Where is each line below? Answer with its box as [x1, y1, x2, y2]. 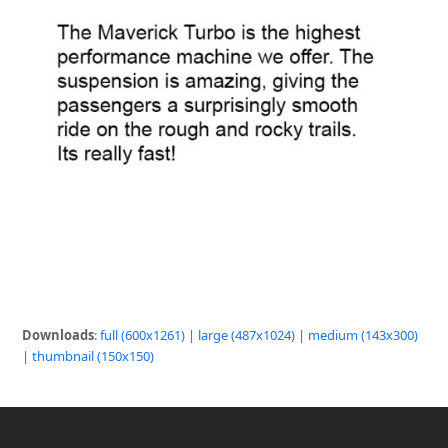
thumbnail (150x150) [32, 347, 155, 366]
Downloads [22, 326, 95, 345]
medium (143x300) [308, 326, 419, 345]
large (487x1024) [198, 326, 296, 345]
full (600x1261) [100, 326, 186, 345]
